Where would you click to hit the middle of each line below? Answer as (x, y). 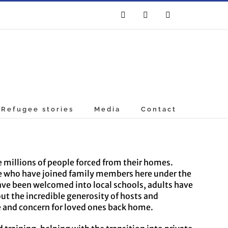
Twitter (156, 18)
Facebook (138, 18)
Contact (159, 109)
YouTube (182, 18)
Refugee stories (38, 109)
